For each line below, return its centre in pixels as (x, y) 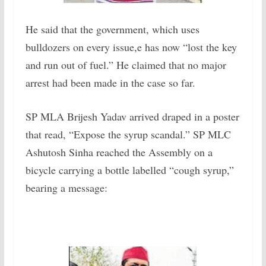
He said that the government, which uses (112, 29)
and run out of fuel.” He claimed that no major (126, 65)
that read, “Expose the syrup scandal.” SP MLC (128, 134)
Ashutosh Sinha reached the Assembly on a (119, 152)
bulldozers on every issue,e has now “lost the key (131, 47)
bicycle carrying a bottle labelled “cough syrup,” (129, 170)
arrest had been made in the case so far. (110, 83)
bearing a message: (66, 188)
